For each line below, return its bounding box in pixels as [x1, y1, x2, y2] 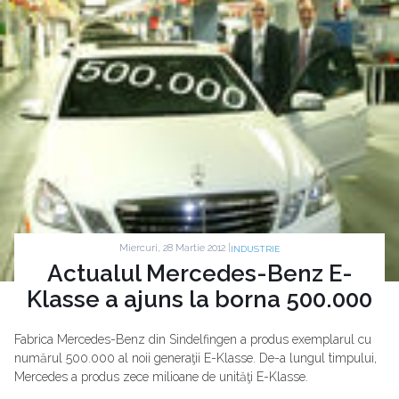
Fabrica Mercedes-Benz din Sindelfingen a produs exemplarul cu [14, 331, 371, 346]
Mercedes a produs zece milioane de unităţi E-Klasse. [14, 369, 308, 384]
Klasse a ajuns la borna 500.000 [27, 285, 372, 313]
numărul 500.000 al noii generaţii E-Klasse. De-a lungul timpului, [14, 350, 377, 365]
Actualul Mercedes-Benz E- [46, 259, 353, 287]
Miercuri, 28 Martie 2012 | [119, 242, 231, 254]
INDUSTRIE [231, 243, 280, 254]
